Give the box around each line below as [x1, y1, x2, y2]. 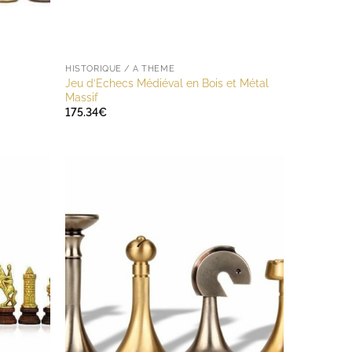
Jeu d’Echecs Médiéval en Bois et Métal [65, 76, 269, 90]
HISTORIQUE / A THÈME [65, 64, 175, 75]
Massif [65, 90, 99, 104]
